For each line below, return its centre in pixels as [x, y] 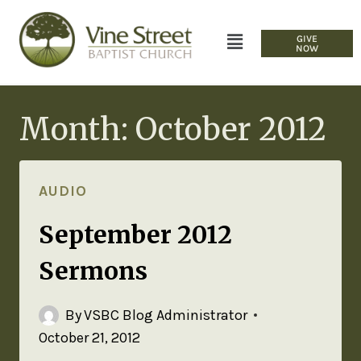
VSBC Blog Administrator [166, 315]
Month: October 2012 [173, 130]
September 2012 [135, 235]
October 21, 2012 [89, 338]
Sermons [93, 271]
